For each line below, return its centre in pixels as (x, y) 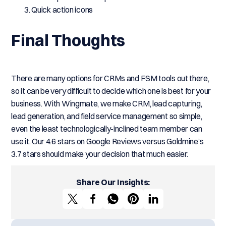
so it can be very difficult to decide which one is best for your (111, 91)
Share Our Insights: (113, 182)
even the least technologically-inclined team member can (107, 129)
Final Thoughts (68, 40)
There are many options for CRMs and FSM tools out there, (110, 78)
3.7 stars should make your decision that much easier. (100, 154)
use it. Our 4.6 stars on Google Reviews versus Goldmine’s (107, 141)
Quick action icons (62, 10)
